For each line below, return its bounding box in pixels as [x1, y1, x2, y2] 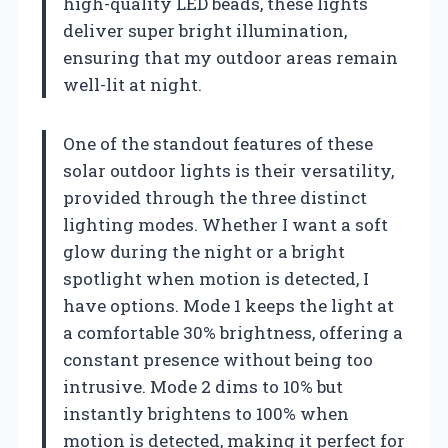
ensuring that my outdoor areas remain [63, 45, 398, 69]
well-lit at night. [63, 72, 202, 96]
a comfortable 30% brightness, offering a [63, 320, 403, 344]
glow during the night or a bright [63, 239, 345, 263]
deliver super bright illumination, [63, 18, 347, 42]
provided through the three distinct [63, 185, 367, 209]
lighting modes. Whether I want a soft [63, 212, 388, 236]
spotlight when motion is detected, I [63, 266, 369, 290]
